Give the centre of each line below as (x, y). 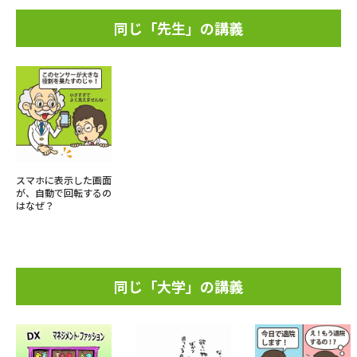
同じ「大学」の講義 (178, 286)
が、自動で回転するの (64, 192)
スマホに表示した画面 (64, 179)
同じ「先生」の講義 (178, 27)
